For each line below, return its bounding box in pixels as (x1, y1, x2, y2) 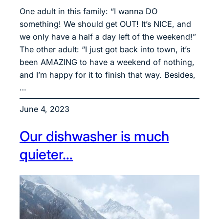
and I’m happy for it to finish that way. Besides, (20, 70, 196, 80)
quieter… (20, 146, 73, 163)
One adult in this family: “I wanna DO (20, 6, 157, 17)
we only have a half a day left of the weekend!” (20, 32, 196, 42)
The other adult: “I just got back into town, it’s (20, 44, 190, 55)
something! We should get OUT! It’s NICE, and (20, 19, 191, 29)
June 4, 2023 (20, 104, 69, 114)
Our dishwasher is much (20, 128, 169, 145)
